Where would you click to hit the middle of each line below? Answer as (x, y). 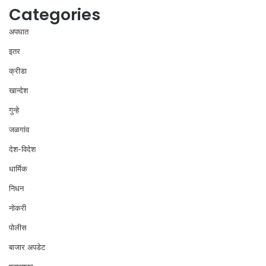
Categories (55, 14)
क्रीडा (18, 70)
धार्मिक (18, 168)
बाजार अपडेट (27, 247)
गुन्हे (14, 110)
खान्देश (18, 90)
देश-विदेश (22, 149)
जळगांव (19, 129)
